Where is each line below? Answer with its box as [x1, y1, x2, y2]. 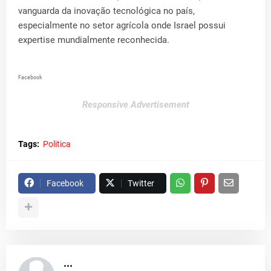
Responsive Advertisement [82, 99, 189, 110]
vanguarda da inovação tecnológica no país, [18, 5, 195, 16]
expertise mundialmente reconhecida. [18, 34, 169, 45]
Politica [43, 139, 71, 149]
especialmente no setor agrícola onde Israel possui [18, 19, 226, 31]
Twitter [128, 178, 154, 188]
